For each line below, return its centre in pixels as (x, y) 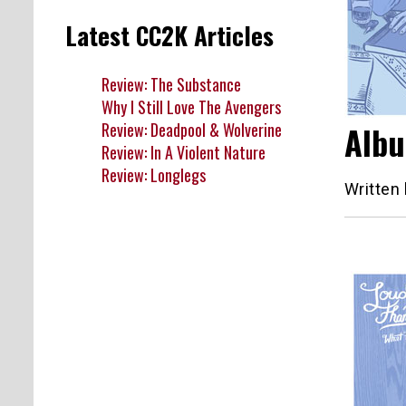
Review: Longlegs (154, 174)
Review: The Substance (171, 84)
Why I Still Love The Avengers (191, 106)
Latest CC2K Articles (169, 36)
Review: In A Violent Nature (184, 152)
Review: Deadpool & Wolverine (192, 129)
